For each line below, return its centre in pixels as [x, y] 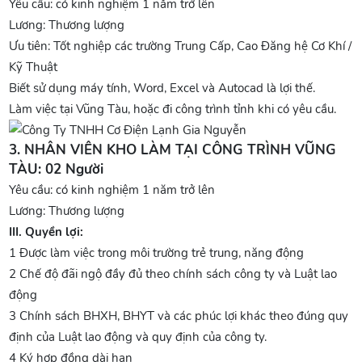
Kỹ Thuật [34, 67]
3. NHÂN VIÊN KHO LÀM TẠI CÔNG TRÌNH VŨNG [173, 150]
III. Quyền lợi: [46, 232]
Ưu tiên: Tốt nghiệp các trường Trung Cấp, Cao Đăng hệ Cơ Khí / [181, 46]
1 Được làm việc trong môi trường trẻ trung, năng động [157, 253]
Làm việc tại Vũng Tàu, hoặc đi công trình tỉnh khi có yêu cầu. [173, 109]
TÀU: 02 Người [57, 169]
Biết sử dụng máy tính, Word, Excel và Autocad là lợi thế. [164, 88]
